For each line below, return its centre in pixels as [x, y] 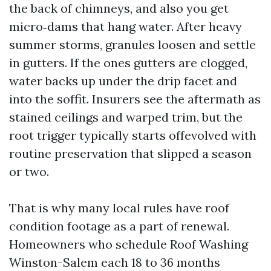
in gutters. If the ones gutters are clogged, [128, 63]
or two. [29, 171]
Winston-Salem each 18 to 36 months [115, 262]
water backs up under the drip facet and [123, 81]
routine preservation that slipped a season [130, 153]
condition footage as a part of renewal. [119, 226]
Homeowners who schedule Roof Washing [129, 244]
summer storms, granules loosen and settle [132, 44]
